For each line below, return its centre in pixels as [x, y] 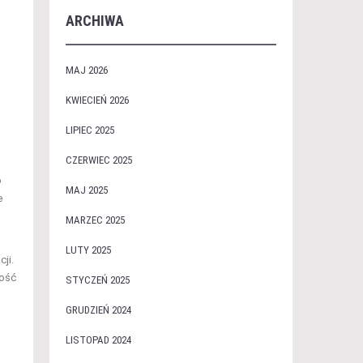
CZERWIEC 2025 [98, 160]
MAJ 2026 [86, 70]
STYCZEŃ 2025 [97, 280]
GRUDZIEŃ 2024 [98, 310]
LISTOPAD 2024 [98, 340]
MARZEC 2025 [95, 220]
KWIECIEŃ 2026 [97, 100]
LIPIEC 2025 [90, 130]
